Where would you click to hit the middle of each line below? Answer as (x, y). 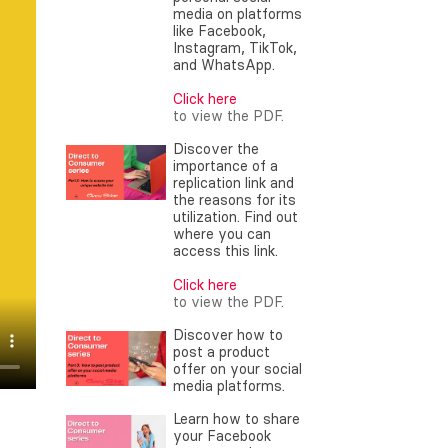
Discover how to (228, 335)
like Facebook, (219, 31)
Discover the (216, 149)
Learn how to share (236, 419)
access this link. (225, 251)
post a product (221, 352)
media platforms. (229, 386)
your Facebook (222, 436)
